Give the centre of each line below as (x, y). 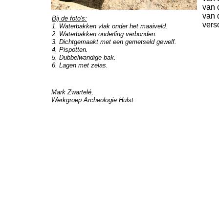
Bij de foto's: (69, 18)
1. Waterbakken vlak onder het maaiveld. (110, 26)
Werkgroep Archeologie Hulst (92, 100)
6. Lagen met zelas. (80, 65)
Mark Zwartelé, (72, 92)
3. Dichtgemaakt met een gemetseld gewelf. (114, 42)
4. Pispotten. (70, 50)
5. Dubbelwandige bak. (84, 57)
